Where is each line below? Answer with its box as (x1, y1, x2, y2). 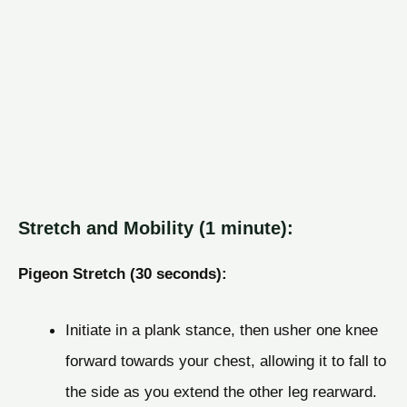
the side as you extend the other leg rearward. (65, 382, 377, 402)
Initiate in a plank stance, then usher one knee (65, 321, 378, 340)
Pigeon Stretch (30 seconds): (18, 264, 227, 283)
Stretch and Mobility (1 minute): (18, 218, 293, 239)
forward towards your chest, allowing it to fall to (65, 352, 386, 371)
